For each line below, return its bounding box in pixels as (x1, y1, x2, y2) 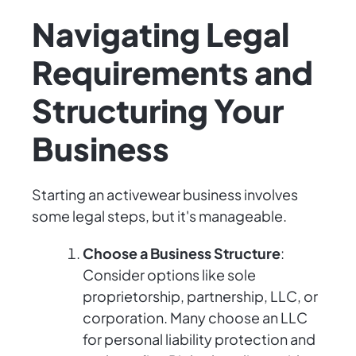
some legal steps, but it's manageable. (32, 207, 287, 226)
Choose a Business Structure (83, 244, 281, 263)
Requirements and (32, 52, 313, 93)
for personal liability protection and (83, 330, 315, 349)
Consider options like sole (83, 265, 256, 284)
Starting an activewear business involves (32, 185, 298, 204)
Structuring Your (32, 90, 284, 131)
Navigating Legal (32, 14, 289, 55)
